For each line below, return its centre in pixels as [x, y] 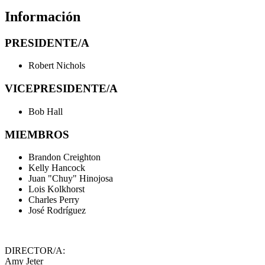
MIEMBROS [37, 134]
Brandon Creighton [64, 157]
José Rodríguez [57, 211]
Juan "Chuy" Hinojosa [71, 179]
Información [43, 16]
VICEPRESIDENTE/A [61, 89]
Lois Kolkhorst [56, 189]
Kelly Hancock [57, 168]
